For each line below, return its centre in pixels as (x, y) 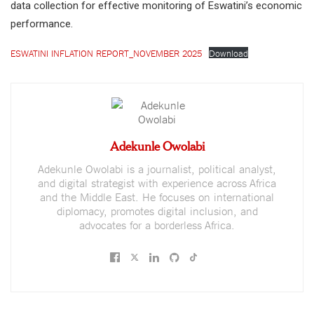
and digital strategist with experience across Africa (157, 183)
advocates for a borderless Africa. (157, 225)
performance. (42, 24)
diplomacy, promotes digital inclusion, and (157, 211)
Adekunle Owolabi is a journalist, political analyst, (157, 169)
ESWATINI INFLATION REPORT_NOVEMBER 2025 (106, 53)
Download (228, 53)
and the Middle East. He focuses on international (157, 197)
